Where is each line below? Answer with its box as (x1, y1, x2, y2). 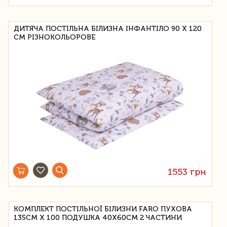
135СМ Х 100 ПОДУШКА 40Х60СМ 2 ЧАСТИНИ (14, 213, 182, 222)
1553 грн (168, 166, 207, 177)
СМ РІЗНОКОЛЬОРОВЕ (14, 32, 95, 42)
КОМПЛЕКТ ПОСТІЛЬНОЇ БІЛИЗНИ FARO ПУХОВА (14, 204, 192, 213)
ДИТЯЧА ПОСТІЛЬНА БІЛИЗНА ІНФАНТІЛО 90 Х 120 (14, 24, 202, 33)
